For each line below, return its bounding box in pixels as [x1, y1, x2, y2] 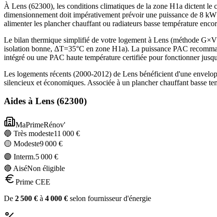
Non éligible [27, 164, 65, 173]
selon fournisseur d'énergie [68, 194, 151, 203]
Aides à [4, 96, 35, 107]
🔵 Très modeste [4, 129, 54, 138]
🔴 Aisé [4, 164, 27, 173]
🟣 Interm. [4, 153, 35, 161]
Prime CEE [15, 178, 50, 186]
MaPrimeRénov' [15, 121, 65, 129]
